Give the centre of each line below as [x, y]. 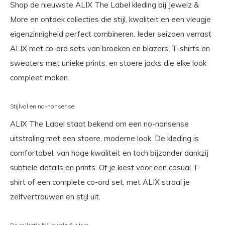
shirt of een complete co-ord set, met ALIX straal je [100, 182]
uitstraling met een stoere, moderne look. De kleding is [104, 139]
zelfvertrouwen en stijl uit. [55, 197]
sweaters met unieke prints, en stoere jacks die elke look [108, 63]
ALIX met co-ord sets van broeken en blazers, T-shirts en [110, 49]
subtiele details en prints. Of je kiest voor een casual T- [105, 168]
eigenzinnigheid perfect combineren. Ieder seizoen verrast [111, 34]
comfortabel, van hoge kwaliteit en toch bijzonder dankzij [109, 153]
